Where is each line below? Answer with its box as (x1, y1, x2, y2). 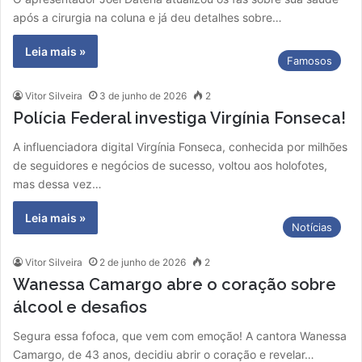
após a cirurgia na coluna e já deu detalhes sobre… (13, 11, 282, 25)
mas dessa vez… (13, 177, 102, 192)
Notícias (292, 221, 332, 234)
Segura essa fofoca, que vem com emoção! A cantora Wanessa (13, 329, 347, 343)
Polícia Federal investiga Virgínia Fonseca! (13, 108, 346, 128)
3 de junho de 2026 (99, 90, 187, 103)
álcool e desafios (13, 297, 147, 318)
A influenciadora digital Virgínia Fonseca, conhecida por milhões (13, 140, 347, 154)
